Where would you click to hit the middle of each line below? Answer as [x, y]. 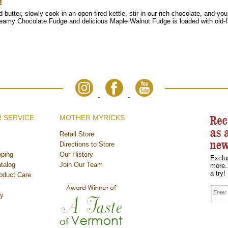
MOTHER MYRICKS [92, 118]
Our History [76, 154]
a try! [218, 173]
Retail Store [77, 134]
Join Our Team [81, 165]
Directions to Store [87, 144]
